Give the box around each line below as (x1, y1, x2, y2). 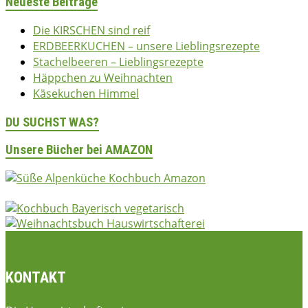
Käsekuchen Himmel (33, 85, 139, 101)
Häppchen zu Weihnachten (33, 69, 173, 85)
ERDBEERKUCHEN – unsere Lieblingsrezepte (33, 38, 260, 54)
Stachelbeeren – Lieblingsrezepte (33, 54, 203, 69)
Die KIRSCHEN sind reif (33, 22, 150, 38)
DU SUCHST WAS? (5, 114, 99, 130)
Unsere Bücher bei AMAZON (5, 142, 153, 158)
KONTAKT (5, 268, 66, 286)
